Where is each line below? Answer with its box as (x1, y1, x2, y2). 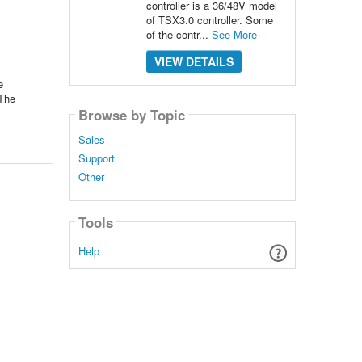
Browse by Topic (78, 104, 185, 124)
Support (78, 150, 115, 166)
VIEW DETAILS (154, 53, 234, 69)
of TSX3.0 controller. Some (145, 12, 273, 27)
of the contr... (145, 27, 212, 42)
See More (211, 27, 257, 42)
